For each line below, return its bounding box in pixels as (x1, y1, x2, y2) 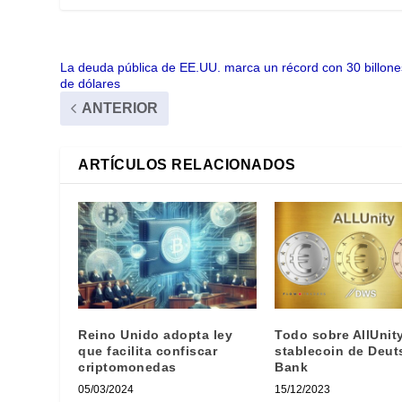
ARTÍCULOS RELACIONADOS (78, 156, 296, 172)
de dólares (60, 75, 121, 91)
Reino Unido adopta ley (78, 327, 233, 342)
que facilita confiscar (78, 343, 218, 358)
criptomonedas (78, 359, 177, 374)
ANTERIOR (82, 100, 159, 116)
